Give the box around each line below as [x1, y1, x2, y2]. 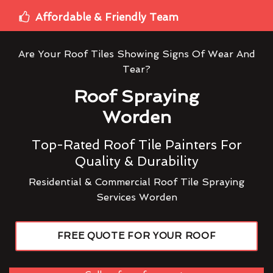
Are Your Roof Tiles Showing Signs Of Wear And [18, 48, 255, 60]
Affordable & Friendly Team [35, 10, 179, 23]
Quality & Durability [74, 153, 199, 169]
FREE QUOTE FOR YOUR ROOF [57, 230, 216, 241]
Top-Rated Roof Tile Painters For [31, 136, 242, 152]
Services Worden [96, 191, 177, 203]
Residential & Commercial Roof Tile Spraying [29, 175, 244, 188]
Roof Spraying [74, 85, 199, 107]
